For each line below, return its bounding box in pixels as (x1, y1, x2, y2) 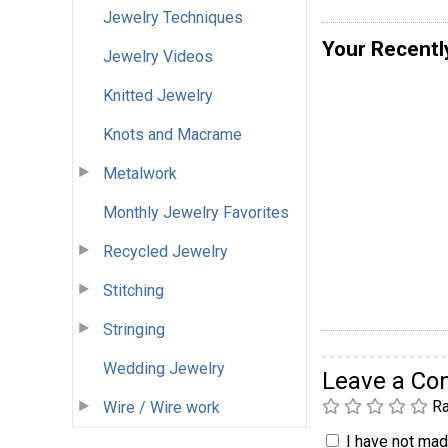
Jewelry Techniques (103, 7, 243, 27)
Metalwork (103, 163, 177, 183)
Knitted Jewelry (103, 85, 213, 105)
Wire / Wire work (103, 397, 220, 417)
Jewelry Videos (103, 46, 213, 66)
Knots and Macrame (103, 124, 242, 144)
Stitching (103, 280, 164, 300)
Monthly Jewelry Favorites (103, 202, 289, 222)
